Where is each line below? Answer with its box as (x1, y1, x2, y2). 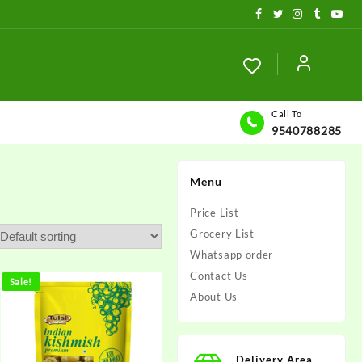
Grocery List (190, 227, 255, 240)
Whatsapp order (190, 248, 274, 261)
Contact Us (190, 269, 248, 282)
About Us (190, 290, 238, 303)
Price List (190, 206, 239, 219)
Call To (271, 108, 302, 119)
